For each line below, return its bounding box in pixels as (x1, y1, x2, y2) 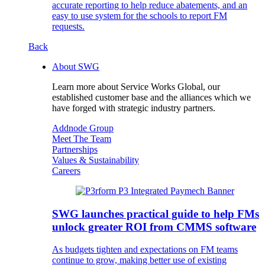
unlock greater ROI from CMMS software (52, 220, 256, 233)
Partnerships (52, 144, 98, 154)
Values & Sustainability (52, 154, 139, 165)
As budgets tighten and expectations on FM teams (52, 244, 238, 255)
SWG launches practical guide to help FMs (52, 207, 259, 220)
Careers (52, 165, 80, 176)
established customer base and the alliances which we (52, 92, 251, 102)
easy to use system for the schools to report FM (52, 10, 227, 21)
